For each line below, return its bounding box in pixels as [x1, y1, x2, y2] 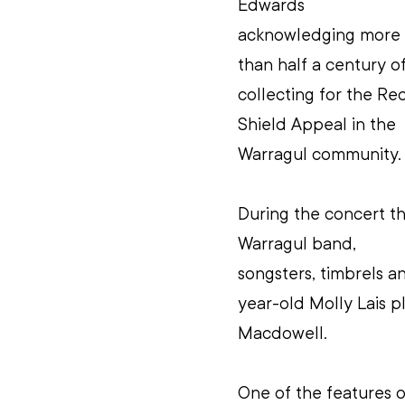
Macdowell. [238, 321, 327, 345]
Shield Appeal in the [238, 112, 400, 137]
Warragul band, [238, 231, 361, 256]
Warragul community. [238, 142, 401, 166]
